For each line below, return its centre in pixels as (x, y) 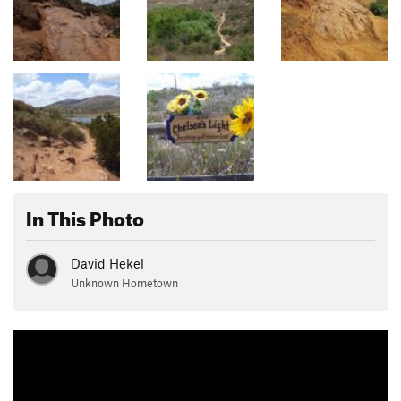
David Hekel (107, 263)
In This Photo (85, 215)
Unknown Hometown (124, 282)
